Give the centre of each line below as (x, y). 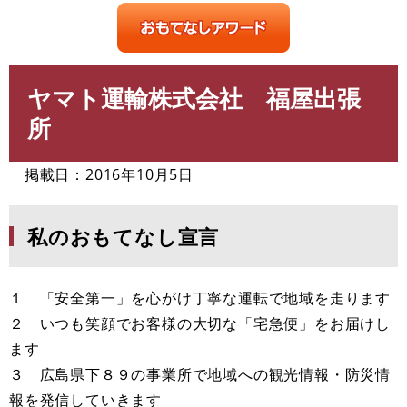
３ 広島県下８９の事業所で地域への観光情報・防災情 (200, 374)
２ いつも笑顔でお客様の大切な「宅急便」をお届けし (200, 323)
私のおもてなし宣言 (124, 236)
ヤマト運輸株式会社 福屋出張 (194, 98)
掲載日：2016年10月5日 (102, 174)
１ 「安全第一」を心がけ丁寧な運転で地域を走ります (200, 298)
